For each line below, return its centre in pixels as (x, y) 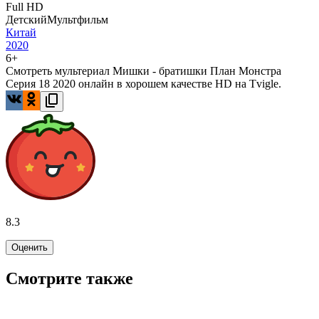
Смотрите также (69, 279)
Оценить (30, 248)
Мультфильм (78, 20)
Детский (26, 20)
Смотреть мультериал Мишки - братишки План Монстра (143, 71)
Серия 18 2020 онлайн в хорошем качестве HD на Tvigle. (143, 84)
